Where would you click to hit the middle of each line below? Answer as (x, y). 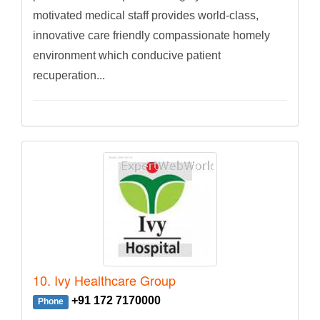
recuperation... (69, 76)
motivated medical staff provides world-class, (146, 16)
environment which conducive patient (127, 56)
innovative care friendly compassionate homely (151, 36)
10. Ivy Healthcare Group (104, 280)
